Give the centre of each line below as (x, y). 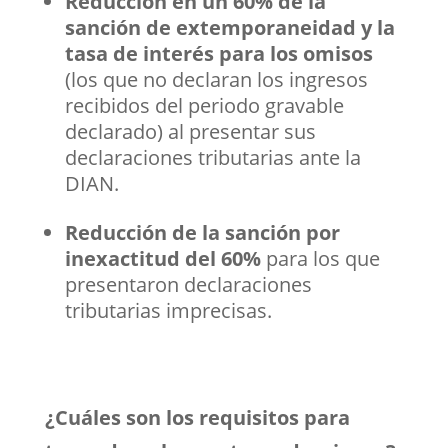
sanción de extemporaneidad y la (229, 27)
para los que (322, 258)
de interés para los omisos (242, 53)
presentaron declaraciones (188, 284)
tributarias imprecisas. (168, 310)
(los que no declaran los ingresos (216, 79)
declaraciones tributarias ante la (212, 157)
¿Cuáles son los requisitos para (197, 417)
